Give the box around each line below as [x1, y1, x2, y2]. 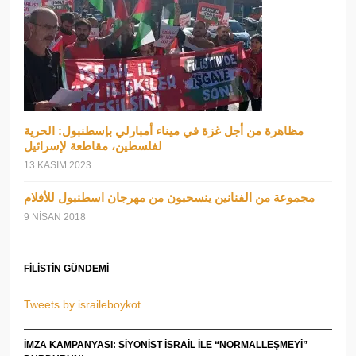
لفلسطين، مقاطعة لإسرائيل [24, 138, 163, 153]
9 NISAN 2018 [24, 211, 87, 222]
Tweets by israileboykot [24, 297, 141, 311]
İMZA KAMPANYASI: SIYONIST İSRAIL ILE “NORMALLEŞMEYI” [24, 339, 308, 350]
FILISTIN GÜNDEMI [24, 262, 110, 274]
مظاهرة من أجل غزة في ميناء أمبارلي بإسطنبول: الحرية [24, 123, 304, 137]
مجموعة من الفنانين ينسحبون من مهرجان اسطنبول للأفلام [24, 190, 315, 204]
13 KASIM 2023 [24, 159, 92, 171]
